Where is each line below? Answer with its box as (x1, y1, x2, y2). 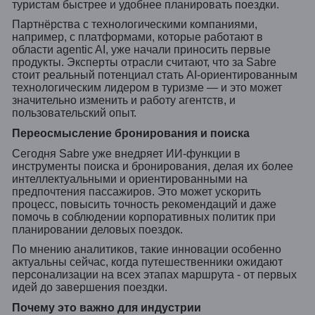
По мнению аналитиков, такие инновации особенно (12, 243, 281, 256)
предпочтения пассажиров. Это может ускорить (12, 185, 261, 198)
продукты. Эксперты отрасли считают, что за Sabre (12, 56, 276, 69)
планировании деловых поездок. (12, 223, 183, 236)
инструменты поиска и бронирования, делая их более (12, 160, 293, 172)
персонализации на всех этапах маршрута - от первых (12, 269, 297, 281)
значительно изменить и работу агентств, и (12, 94, 236, 107)
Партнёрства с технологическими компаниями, (12, 18, 257, 31)
